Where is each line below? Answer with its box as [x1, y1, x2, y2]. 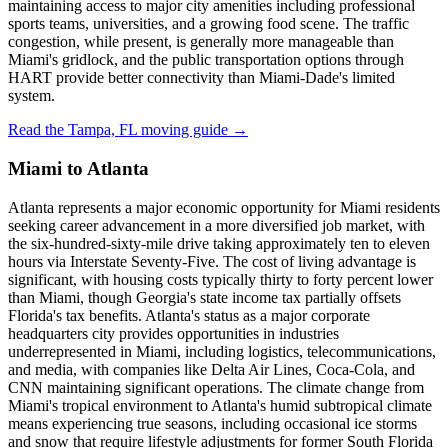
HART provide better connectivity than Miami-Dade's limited [8, 69, 395, 87]
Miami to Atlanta [8, 157, 149, 179]
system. [8, 87, 55, 105]
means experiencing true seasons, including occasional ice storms [8, 414, 417, 432]
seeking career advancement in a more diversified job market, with [8, 216, 425, 234]
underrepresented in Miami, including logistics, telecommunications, [8, 342, 436, 360]
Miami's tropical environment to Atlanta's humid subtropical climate [8, 396, 432, 414]
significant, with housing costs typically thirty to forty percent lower [8, 270, 433, 288]
